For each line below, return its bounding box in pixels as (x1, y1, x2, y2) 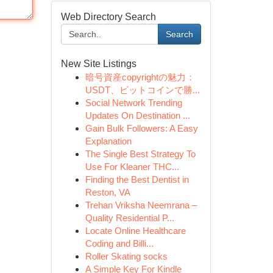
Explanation (85, 136, 132, 146)
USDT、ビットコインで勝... (85, 85, 200, 95)
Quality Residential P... (85, 213, 174, 223)
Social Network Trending (85, 97, 182, 108)
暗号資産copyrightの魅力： (85, 72, 195, 82)
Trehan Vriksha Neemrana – (85, 200, 197, 210)
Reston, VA (85, 187, 130, 197)
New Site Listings (60, 58, 136, 69)
